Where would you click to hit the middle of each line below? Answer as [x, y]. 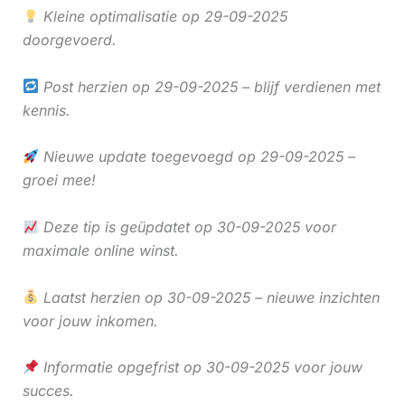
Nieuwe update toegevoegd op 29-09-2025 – [197, 157]
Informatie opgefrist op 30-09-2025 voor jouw [200, 367]
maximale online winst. [100, 250]
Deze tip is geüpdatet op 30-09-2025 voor [187, 226]
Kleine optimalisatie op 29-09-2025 [163, 17]
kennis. [46, 110]
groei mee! [59, 180]
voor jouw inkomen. [90, 320]
